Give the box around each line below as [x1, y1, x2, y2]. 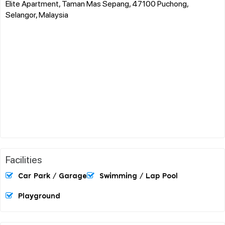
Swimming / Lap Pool [99, 172, 178, 180]
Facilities [6, 152, 42, 166]
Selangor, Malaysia [6, 9, 68, 20]
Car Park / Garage [18, 172, 87, 180]
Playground [18, 192, 60, 200]
